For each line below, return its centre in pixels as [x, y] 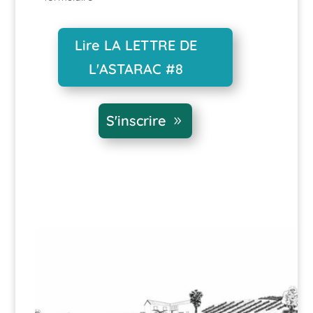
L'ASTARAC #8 [136, 69]
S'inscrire [136, 121]
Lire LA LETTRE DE [136, 45]
